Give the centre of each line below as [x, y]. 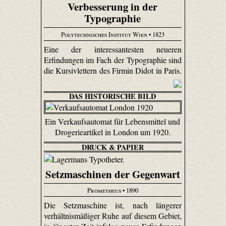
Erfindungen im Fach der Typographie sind [113, 60]
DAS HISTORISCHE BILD [113, 96]
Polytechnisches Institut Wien [104, 34]
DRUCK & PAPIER [112, 147]
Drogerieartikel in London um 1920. [112, 132]
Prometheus [104, 190]
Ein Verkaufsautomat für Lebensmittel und [113, 121]
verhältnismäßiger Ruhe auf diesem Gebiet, [113, 216]
